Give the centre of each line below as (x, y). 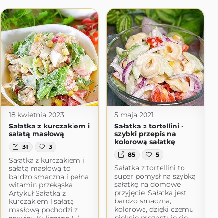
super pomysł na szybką (155, 176)
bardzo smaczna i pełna (48, 177)
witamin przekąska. (41, 185)
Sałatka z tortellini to (149, 168)
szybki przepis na (145, 134)
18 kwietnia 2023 (36, 115)
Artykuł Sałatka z (37, 193)
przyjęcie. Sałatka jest (150, 193)
